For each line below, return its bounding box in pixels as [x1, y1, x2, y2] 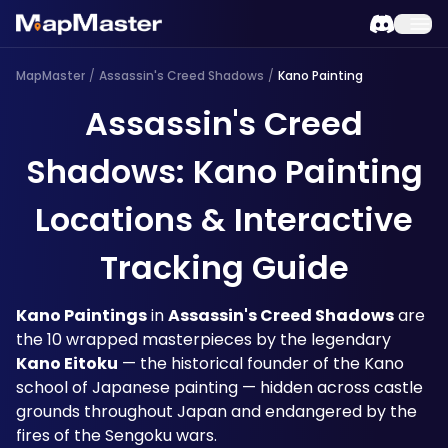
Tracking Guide [99, 245, 349, 290]
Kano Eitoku [16, 352, 118, 375]
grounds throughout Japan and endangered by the [16, 400, 417, 423]
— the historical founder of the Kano [118, 352, 404, 375]
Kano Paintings [16, 304, 147, 327]
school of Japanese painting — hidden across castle [16, 376, 423, 399]
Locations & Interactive [35, 197, 413, 242]
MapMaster [16, 67, 85, 84]
